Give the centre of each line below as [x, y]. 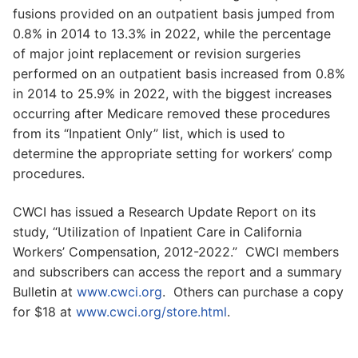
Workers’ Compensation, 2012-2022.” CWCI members [176, 251]
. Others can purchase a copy [253, 291]
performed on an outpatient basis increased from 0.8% [179, 73]
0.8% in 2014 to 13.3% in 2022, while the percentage [172, 33]
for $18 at [44, 311]
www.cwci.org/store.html [151, 311]
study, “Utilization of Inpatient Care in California [157, 231]
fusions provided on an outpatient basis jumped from [174, 13]
